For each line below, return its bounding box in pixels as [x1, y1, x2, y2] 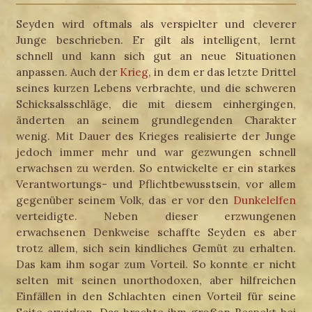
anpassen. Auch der [16, 64, 120, 79]
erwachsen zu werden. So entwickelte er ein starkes [16, 160, 296, 175]
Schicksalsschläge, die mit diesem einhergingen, [16, 96, 296, 111]
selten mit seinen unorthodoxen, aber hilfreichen [16, 272, 296, 287]
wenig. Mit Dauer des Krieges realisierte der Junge [16, 128, 296, 143]
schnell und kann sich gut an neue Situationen [16, 48, 296, 63]
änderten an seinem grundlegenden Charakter [16, 112, 296, 127]
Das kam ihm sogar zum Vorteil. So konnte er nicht [16, 256, 296, 271]
